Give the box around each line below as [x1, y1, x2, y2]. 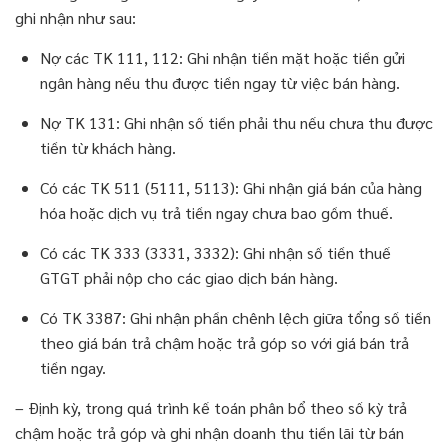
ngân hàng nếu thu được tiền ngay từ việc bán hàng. [40, 72, 400, 94]
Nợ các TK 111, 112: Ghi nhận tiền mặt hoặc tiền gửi [40, 47, 405, 69]
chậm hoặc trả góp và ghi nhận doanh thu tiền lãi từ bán [15, 422, 404, 444]
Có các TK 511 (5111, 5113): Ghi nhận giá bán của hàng [40, 177, 422, 199]
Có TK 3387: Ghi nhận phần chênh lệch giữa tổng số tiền [40, 307, 431, 329]
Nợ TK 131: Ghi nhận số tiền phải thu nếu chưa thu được [40, 112, 433, 134]
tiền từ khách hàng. [40, 137, 176, 159]
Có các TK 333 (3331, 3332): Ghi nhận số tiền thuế [40, 242, 391, 264]
